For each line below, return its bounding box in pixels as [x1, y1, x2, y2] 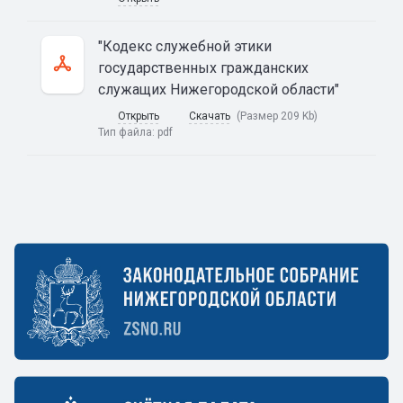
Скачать [189, 109, 230, 122]
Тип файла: [98, 125, 157, 139]
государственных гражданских [98, 58, 309, 76]
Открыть [118, 109, 159, 122]
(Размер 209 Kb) [237, 109, 318, 122]
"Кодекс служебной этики [98, 37, 272, 55]
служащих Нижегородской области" [98, 80, 339, 98]
